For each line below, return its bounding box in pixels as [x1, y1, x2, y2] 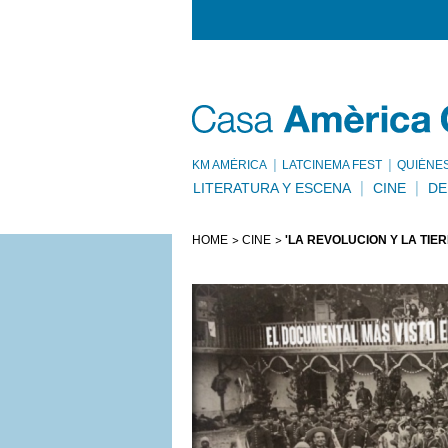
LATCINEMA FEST [282, 158, 382, 172]
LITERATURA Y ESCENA [193, 180, 351, 196]
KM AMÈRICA [192, 158, 267, 172]
